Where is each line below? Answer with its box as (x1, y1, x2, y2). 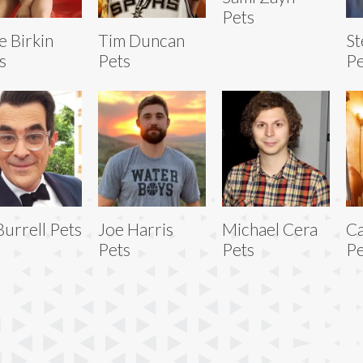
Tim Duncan (97, 29, 185, 50)
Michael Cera (221, 218, 318, 239)
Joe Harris (97, 218, 173, 239)
